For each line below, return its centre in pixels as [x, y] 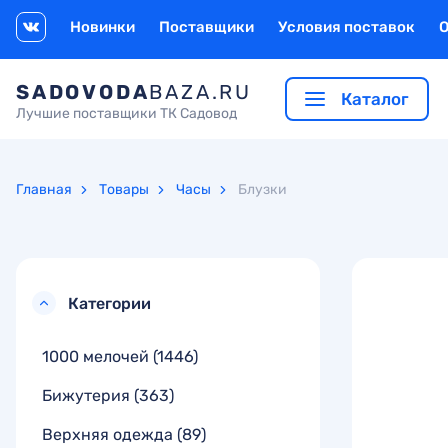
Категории [109, 303]
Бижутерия [88, 395]
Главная [44, 189]
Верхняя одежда [109, 434]
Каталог [373, 99]
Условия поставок [346, 27]
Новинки [102, 27]
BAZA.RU [201, 92]
